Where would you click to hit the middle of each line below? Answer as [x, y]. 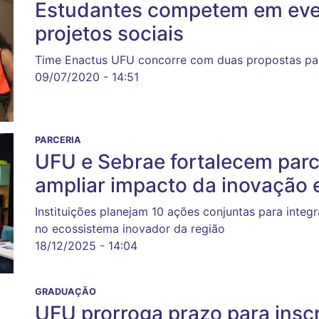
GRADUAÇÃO [66, 291]
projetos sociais [109, 34]
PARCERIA [58, 140]
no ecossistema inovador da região [130, 228]
